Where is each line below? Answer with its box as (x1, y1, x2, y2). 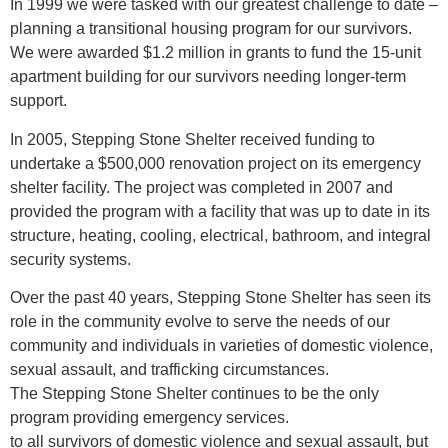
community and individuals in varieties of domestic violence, (10, 337, 433, 355)
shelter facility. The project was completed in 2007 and (10, 178, 393, 196)
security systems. (10, 250, 131, 268)
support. (10, 92, 67, 110)
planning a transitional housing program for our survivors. (10, 20, 412, 38)
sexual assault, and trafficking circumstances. (10, 361, 329, 379)
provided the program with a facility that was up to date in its (10, 202, 430, 220)
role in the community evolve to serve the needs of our (10, 313, 390, 331)
